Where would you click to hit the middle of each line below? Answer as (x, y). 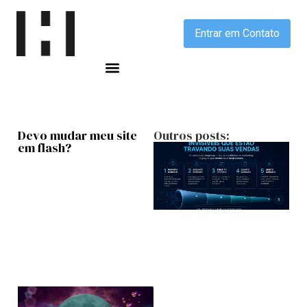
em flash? (45, 148)
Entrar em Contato (237, 34)
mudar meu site (94, 136)
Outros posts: (192, 136)
